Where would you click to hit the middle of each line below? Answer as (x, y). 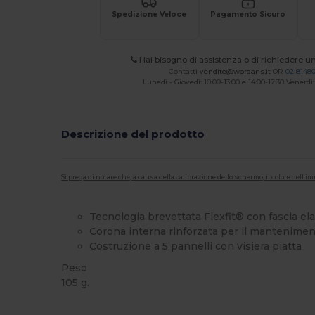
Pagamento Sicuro (248, 14)
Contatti (184, 71)
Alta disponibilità (98, 305)
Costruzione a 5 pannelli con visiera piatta (196, 246)
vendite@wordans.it (235, 71)
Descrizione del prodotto (133, 134)
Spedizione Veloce (149, 14)
